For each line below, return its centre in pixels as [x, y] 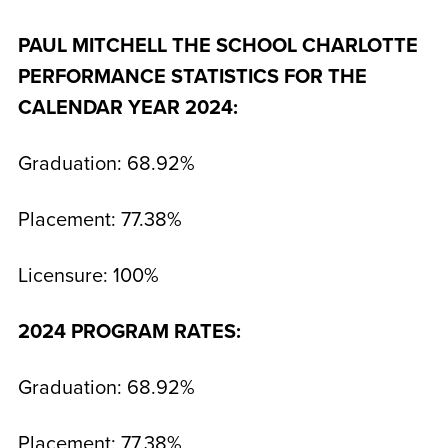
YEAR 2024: [182, 108]
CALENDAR [72, 108]
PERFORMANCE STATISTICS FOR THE [192, 77]
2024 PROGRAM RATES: [129, 332]
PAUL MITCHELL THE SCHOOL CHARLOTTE [217, 46]
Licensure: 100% [88, 276]
